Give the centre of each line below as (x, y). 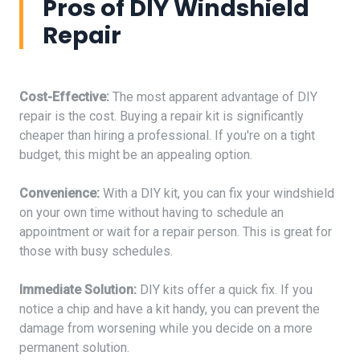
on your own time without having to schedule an (151, 212)
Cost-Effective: (64, 96)
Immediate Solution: (78, 289)
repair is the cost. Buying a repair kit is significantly (162, 116)
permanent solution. (74, 347)
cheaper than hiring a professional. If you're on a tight (167, 135)
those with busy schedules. (96, 251)
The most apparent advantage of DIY (213, 96)
